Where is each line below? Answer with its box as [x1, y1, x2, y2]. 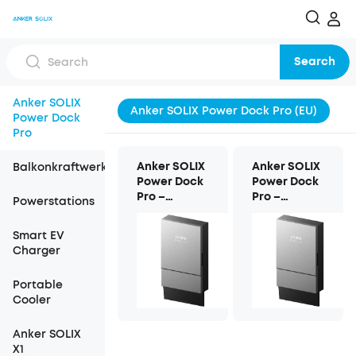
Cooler [13, 292, 51, 308]
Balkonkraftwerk [13, 160, 107, 175]
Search [294, 54, 335, 69]
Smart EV [13, 228, 64, 243]
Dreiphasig [137, 204, 199, 219]
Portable [13, 277, 63, 292]
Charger [13, 243, 60, 258]
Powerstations [13, 194, 95, 209]
